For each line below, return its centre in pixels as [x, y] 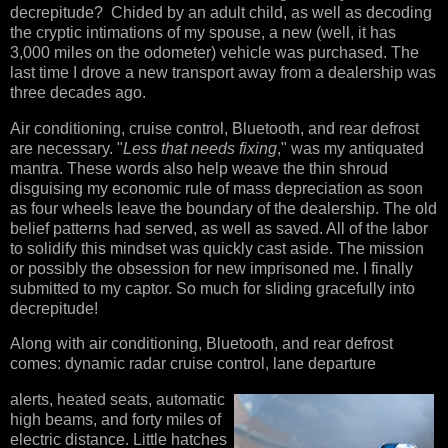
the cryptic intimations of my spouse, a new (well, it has [203, 32]
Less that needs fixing [200, 148]
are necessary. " [66, 148]
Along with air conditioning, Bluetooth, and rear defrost [201, 344]
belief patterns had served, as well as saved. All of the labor [219, 228]
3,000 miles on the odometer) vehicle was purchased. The [214, 52]
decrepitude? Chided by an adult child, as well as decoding [221, 12]
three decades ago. [80, 92]
